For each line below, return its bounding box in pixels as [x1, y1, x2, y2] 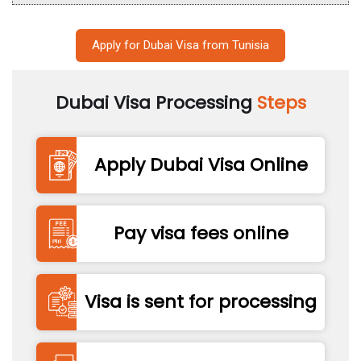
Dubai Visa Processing [55, 89, 257, 115]
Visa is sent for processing [85, 289, 317, 315]
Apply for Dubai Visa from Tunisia [92, 37, 269, 52]
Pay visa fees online [113, 221, 288, 247]
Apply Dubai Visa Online [93, 152, 308, 178]
